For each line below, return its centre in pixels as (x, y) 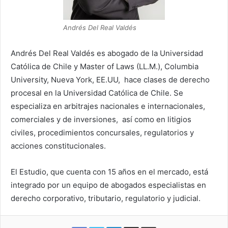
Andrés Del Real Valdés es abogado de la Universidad (107, 53)
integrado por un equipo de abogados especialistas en (108, 185)
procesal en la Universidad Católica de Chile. (91, 93)
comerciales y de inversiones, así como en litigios (101, 119)
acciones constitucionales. (58, 146)
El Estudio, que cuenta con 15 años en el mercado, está (109, 172)
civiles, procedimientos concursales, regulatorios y (102, 132)
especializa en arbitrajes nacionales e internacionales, (108, 106)
